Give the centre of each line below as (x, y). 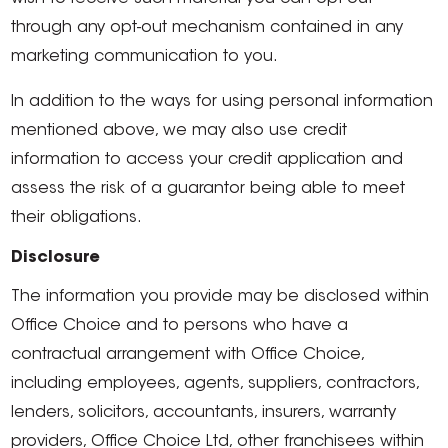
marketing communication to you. (145, 57)
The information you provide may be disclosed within (220, 297)
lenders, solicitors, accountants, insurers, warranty (204, 413)
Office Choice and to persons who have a (180, 326)
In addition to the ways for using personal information (222, 102)
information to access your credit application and (207, 160)
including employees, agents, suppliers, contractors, (215, 384)
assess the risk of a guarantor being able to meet (208, 189)
